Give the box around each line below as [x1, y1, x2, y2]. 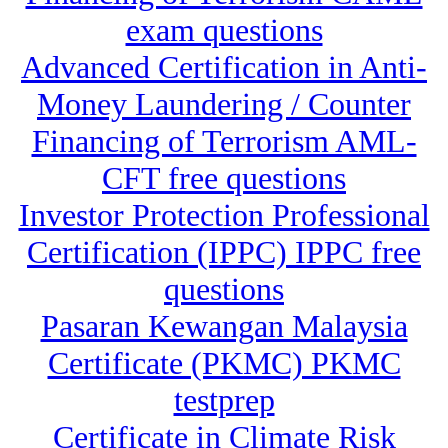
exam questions [125, 12, 323, 49]
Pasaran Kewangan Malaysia [40, 308, 408, 345]
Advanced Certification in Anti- [21, 49, 427, 86]
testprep [173, 382, 275, 419]
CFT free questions [102, 160, 346, 197]
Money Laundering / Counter [37, 86, 411, 123]
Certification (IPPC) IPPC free [27, 234, 421, 271]
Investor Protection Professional [18, 197, 430, 234]
